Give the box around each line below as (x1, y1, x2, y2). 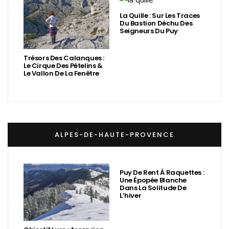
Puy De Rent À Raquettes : (120, 167, 204, 177)
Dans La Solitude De (120, 182, 187, 193)
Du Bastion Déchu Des (120, 18, 193, 28)
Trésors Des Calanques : (24, 53, 105, 63)
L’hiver (120, 190, 142, 200)
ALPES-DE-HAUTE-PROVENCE (55, 129, 174, 140)
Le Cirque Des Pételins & (24, 60, 103, 71)
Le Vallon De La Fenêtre (24, 68, 100, 78)
